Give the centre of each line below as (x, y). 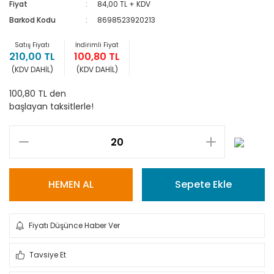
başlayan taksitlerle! (51, 106)
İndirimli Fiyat (97, 45)
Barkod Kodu (32, 20)
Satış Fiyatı (32, 45)
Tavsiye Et (48, 254)
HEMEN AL (71, 184)
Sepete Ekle (203, 184)
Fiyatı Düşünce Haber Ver (74, 225)
